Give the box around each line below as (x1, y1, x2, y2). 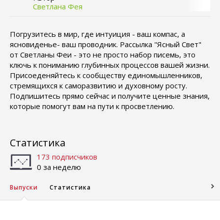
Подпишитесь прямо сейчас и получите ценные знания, (10, 91, 210, 101)
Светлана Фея (33, 1, 82, 11)
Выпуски (10, 183, 38, 192)
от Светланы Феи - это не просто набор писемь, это (10, 50, 195, 59)
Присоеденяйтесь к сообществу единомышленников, (10, 70, 202, 80)
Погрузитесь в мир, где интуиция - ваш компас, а (10, 29, 185, 39)
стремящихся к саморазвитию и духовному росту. (10, 81, 187, 90)
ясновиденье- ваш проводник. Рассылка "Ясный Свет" (10, 39, 201, 49)
